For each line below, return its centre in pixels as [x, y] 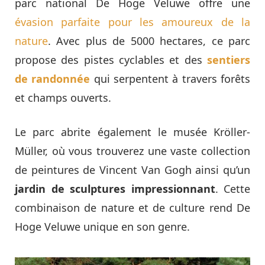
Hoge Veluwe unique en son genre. [102, 227]
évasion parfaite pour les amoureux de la [132, 22]
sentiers [229, 60]
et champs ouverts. [63, 98]
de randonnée [53, 79]
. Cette [232, 189]
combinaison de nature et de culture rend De [132, 208]
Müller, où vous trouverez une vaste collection [132, 151]
